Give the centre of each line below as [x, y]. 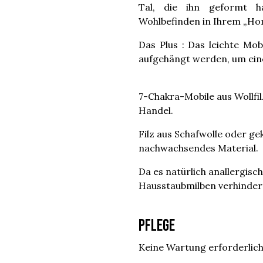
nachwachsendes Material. [198, 148]
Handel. [156, 110]
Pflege [157, 226]
